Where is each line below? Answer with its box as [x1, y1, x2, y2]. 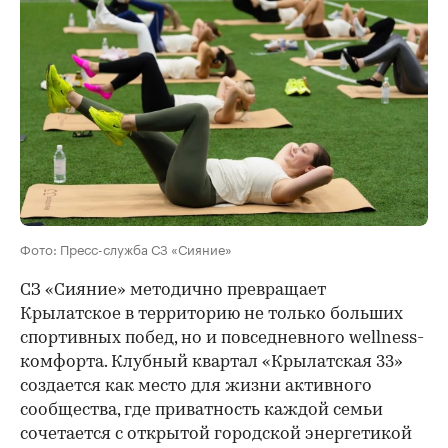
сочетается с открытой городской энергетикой [20, 426, 412, 444]
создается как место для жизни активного [20, 378, 372, 396]
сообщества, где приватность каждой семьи [20, 402, 383, 420]
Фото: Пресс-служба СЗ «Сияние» [20, 238, 232, 259]
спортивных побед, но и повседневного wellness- [20, 330, 424, 348]
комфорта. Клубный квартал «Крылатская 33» [20, 354, 403, 372]
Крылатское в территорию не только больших [20, 306, 403, 324]
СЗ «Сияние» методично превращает [20, 282, 326, 300]
